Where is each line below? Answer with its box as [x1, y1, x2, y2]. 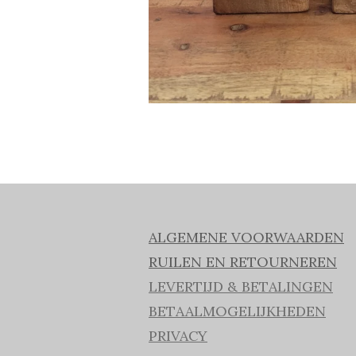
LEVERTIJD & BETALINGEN [149, 277, 333, 296]
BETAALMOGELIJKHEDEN [149, 302, 326, 321]
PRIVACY [149, 327, 207, 346]
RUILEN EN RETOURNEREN [149, 252, 337, 271]
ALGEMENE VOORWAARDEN [149, 227, 344, 246]
